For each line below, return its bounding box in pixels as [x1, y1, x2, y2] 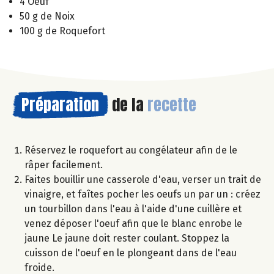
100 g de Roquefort [20, 24, 105, 37]
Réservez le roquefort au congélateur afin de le [24, 144, 237, 156]
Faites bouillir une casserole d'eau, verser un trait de [24, 173, 261, 185]
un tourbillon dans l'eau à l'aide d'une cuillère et [24, 202, 242, 215]
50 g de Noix [20, 10, 75, 22]
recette [147, 92, 196, 117]
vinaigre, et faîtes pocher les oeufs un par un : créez [24, 188, 261, 200]
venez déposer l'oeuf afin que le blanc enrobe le [24, 217, 242, 229]
